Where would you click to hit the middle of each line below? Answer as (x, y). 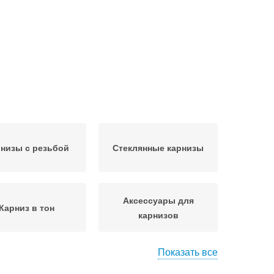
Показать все (188, 252)
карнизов (158, 215)
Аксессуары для (158, 200)
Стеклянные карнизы (158, 147)
